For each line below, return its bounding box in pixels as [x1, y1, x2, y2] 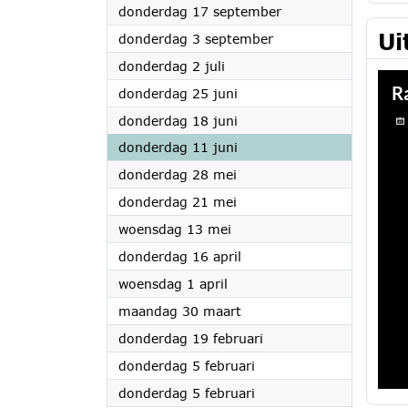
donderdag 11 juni [118, 139, 238, 155]
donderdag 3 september [118, 31, 273, 46]
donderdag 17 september [118, 4, 281, 19]
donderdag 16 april [118, 249, 241, 264]
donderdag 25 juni [118, 86, 238, 101]
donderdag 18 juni [118, 113, 238, 128]
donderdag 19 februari [118, 331, 263, 346]
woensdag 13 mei [118, 221, 231, 237]
